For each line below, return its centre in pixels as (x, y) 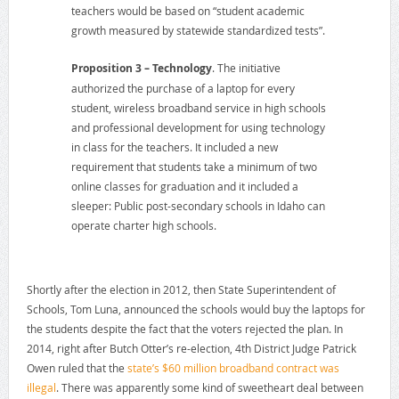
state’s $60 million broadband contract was (233, 368)
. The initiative (246, 68)
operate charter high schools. (143, 226)
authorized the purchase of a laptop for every (183, 89)
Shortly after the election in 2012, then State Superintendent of (181, 290)
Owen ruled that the (77, 368)
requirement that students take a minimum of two (194, 167)
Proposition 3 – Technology (141, 69)
